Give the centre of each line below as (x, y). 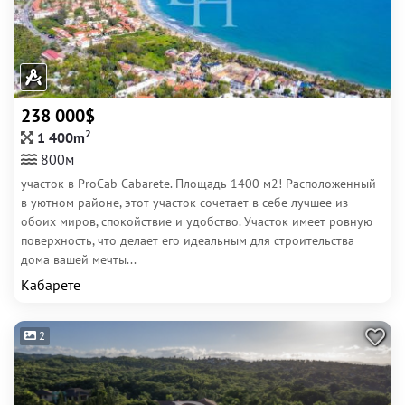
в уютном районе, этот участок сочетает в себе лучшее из (184, 202)
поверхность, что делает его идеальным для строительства (188, 240)
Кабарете (51, 285)
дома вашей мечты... (79, 259)
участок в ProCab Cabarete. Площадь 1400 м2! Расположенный (198, 184)
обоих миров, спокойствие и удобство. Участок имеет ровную (197, 221)
